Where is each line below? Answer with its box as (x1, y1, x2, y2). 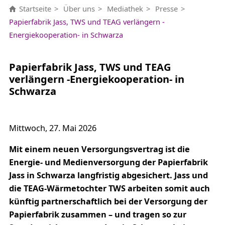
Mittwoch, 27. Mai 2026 (9, 122, 96, 134)
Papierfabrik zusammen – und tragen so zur (9, 208, 186, 220)
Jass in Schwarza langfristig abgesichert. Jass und (9, 169, 208, 181)
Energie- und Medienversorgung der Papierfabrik (9, 156, 208, 168)
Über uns (63, 3, 95, 14)
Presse (155, 3, 178, 14)
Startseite (19, 3, 51, 14)
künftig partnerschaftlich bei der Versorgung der (9, 195, 207, 207)
